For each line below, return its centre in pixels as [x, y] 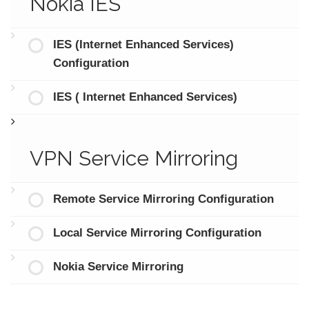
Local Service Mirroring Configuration [157, 233]
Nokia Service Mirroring [118, 267]
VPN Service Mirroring [133, 159]
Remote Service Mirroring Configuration [163, 199]
